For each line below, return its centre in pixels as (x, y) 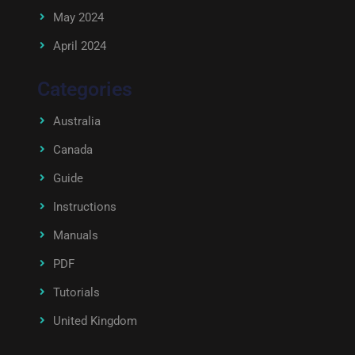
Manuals (75, 235)
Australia (76, 121)
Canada (73, 150)
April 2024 (79, 46)
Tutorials (76, 292)
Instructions (84, 207)
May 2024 (78, 17)
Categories (84, 89)
